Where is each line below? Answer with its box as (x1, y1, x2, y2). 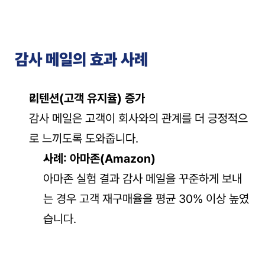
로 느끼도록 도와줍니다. (29, 131, 138, 146)
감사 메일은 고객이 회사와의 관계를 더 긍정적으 (29, 111, 248, 125)
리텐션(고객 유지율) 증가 (29, 91, 145, 105)
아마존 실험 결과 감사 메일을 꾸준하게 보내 (43, 172, 242, 186)
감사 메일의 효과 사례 (15, 50, 148, 69)
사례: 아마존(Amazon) (43, 151, 156, 166)
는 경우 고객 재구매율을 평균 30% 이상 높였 (43, 192, 249, 206)
